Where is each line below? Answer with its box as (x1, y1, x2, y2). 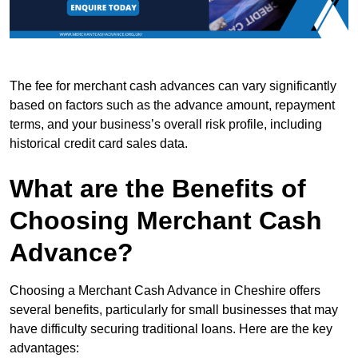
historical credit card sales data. (10, 136, 188, 150)
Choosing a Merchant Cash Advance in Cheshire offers (10, 283, 320, 297)
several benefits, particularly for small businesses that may (10, 302, 338, 316)
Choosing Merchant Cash (10, 205, 322, 235)
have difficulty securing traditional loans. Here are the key (10, 321, 332, 336)
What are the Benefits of (10, 173, 306, 203)
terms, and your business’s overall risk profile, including (10, 117, 322, 131)
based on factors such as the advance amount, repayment (10, 97, 335, 112)
